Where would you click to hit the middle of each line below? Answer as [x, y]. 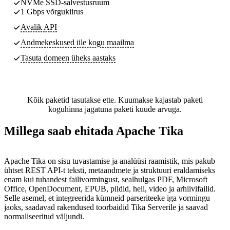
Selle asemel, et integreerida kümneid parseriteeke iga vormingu [107, 198]
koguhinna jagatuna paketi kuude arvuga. [115, 109]
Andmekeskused [47, 42]
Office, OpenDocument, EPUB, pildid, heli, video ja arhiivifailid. [110, 188]
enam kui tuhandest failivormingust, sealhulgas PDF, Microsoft [106, 179]
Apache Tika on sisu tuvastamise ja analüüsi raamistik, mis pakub [110, 161]
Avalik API [39, 27]
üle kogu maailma [104, 42]
